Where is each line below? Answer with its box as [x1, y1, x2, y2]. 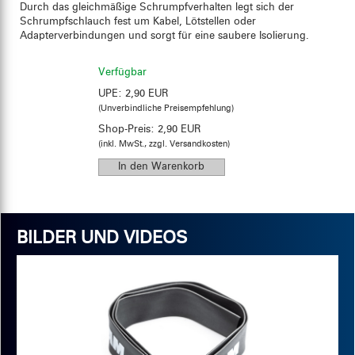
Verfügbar [97, 67, 147, 78]
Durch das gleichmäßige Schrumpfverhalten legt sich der [20, 2, 294, 13]
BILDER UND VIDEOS [17, 230, 187, 247]
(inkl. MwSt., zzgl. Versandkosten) [97, 140, 230, 149]
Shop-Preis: [97, 124, 158, 135]
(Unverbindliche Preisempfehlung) [97, 105, 234, 113]
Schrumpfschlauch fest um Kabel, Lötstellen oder [20, 17, 256, 27]
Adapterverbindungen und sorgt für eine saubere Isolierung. [20, 31, 309, 41]
